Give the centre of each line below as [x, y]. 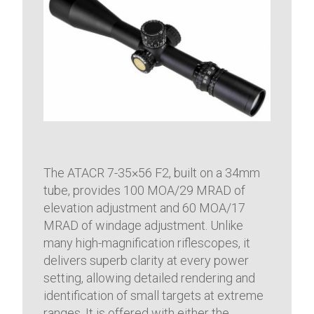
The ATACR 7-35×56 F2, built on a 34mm [152, 173]
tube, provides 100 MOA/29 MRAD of [145, 191]
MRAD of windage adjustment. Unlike [144, 226]
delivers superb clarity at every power [146, 261]
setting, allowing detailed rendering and [150, 278]
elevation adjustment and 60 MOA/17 [145, 208]
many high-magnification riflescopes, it [147, 243]
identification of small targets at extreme [154, 296]
